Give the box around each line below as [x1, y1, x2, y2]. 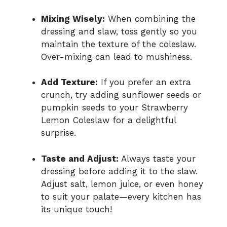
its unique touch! [41, 204, 112, 214]
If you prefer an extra [98, 77, 191, 88]
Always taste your [119, 153, 196, 164]
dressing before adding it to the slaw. [41, 166, 198, 176]
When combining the [105, 13, 196, 24]
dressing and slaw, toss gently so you [41, 26, 197, 36]
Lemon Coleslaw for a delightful [41, 115, 176, 126]
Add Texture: [41, 77, 98, 88]
